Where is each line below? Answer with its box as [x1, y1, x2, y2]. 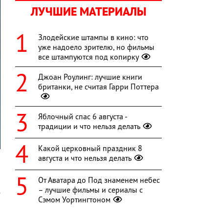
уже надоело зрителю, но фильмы [38, 42, 154, 52]
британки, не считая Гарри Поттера [38, 82, 159, 92]
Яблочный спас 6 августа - [38, 111, 127, 122]
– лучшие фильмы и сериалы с [38, 185, 143, 195]
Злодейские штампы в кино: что [38, 32, 149, 43]
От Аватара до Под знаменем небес [38, 175, 160, 185]
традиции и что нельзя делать [38, 121, 140, 131]
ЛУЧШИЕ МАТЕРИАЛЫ [31, 4, 146, 20]
